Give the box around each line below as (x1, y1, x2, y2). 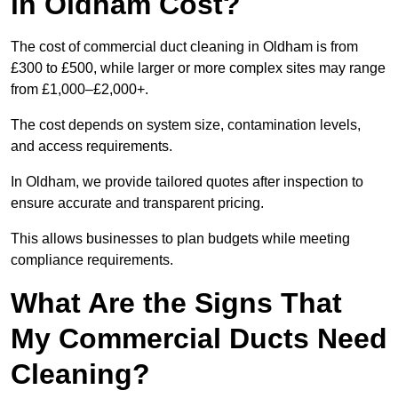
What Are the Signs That (11, 287, 342, 320)
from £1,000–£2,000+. (11, 82, 148, 98)
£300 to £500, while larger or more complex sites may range (11, 60, 386, 76)
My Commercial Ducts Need (11, 322, 387, 355)
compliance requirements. (11, 252, 173, 268)
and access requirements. (11, 139, 172, 155)
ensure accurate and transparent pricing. (11, 195, 264, 211)
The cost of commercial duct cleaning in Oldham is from (11, 39, 358, 55)
